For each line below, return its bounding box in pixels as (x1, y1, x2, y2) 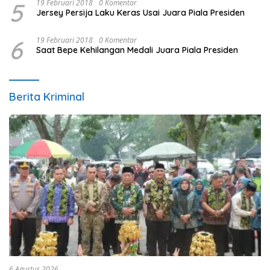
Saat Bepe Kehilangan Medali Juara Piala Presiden (36, 44, 238, 55)
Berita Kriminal (9, 89, 84, 104)
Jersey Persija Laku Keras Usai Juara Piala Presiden (36, 7, 245, 18)
